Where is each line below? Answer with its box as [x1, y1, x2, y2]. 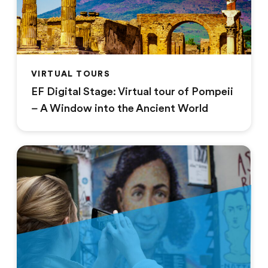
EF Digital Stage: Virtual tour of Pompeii [31, 85, 233, 98]
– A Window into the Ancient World [31, 102, 208, 114]
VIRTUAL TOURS [31, 68, 111, 78]
